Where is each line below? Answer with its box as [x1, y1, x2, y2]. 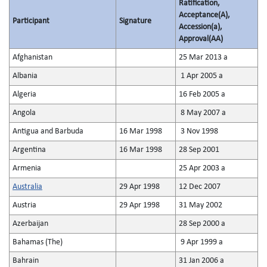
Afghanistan [13, 53, 52, 62]
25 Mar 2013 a [179, 53, 228, 62]
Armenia [13, 164, 41, 173]
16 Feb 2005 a [179, 90, 225, 99]
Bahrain [13, 256, 39, 265]
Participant [13, 17, 49, 26]
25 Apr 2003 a [179, 164, 225, 173]
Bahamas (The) [13, 238, 63, 247]
